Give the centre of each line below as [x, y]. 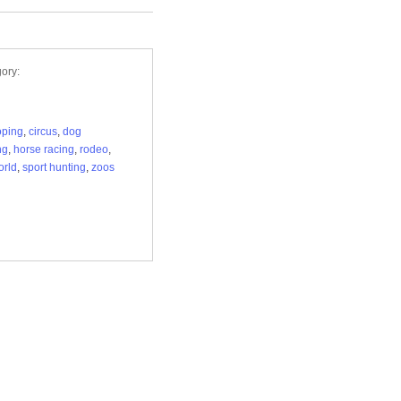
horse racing [44, 149]
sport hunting [54, 167]
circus [43, 132]
